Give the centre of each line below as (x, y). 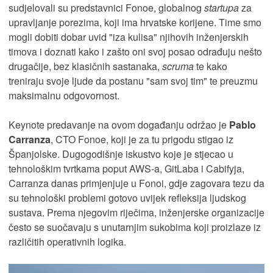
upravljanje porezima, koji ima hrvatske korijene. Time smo (135, 23)
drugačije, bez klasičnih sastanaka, (85, 66)
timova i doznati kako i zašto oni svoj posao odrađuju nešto (135, 52)
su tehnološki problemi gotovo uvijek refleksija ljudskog (127, 198)
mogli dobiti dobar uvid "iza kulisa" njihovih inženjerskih (129, 37)
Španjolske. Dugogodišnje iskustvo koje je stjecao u (121, 154)
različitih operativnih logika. (67, 242)
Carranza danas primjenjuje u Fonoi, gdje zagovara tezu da (136, 183)
